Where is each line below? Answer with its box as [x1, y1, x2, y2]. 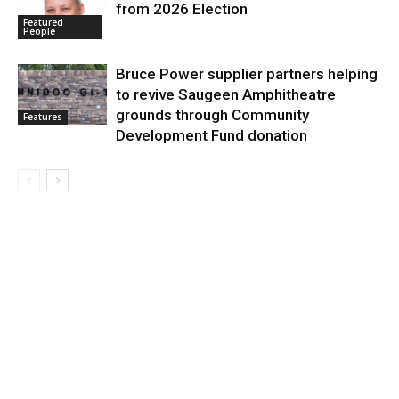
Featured [23, 16, 63, 29]
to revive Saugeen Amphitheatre [116, 85, 336, 103]
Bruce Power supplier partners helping [116, 64, 378, 83]
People [23, 25, 55, 38]
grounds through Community [116, 105, 309, 124]
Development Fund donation [116, 126, 307, 144]
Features [23, 110, 62, 124]
